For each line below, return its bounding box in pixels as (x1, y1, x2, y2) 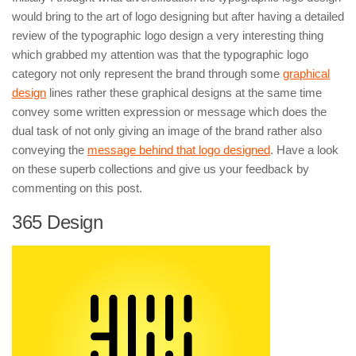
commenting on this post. (12, 181, 142, 195)
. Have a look (270, 143, 339, 157)
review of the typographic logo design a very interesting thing (12, 29, 323, 42)
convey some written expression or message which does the (12, 105, 327, 118)
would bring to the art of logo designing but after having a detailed (12, 10, 344, 23)
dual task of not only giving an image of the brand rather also (12, 124, 322, 137)
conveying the (12, 143, 87, 157)
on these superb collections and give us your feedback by (12, 162, 309, 176)
